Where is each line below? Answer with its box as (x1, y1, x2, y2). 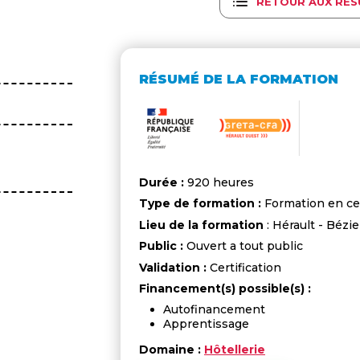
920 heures (183, 174, 254, 190)
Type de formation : (138, 196, 261, 211)
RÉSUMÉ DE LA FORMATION (138, 71, 338, 87)
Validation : (138, 260, 207, 275)
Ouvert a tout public (182, 239, 303, 254)
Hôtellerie (203, 342, 265, 358)
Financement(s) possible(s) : (138, 280, 311, 296)
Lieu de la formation (138, 217, 264, 232)
